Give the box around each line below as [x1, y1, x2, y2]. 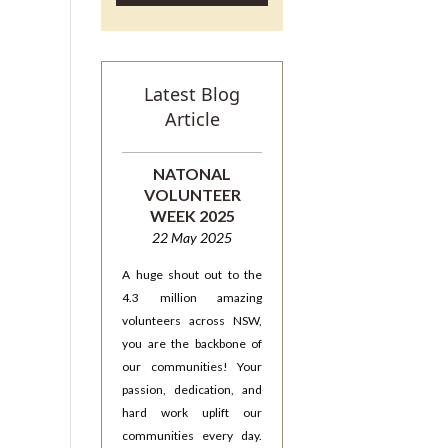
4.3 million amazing [122, 290, 262, 305]
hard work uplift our [122, 405, 262, 420]
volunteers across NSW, [122, 313, 262, 328]
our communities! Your [122, 359, 262, 374]
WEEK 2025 [149, 206, 235, 225]
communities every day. [122, 428, 262, 443]
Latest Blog [144, 82, 241, 106]
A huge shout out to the [122, 267, 262, 282]
